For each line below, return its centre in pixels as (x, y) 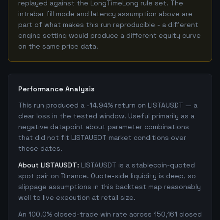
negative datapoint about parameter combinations (104, 127)
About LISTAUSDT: (49, 165)
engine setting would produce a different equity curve (110, 35)
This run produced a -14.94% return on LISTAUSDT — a (108, 105)
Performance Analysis (56, 89)
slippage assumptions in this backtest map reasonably (110, 187)
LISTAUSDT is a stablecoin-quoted (138, 165)
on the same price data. (58, 46)
